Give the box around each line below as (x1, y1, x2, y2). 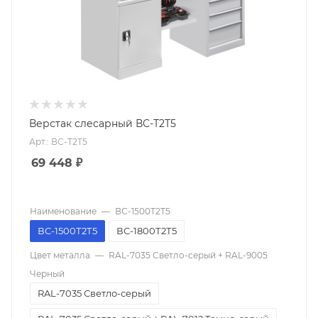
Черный (30, 268, 65, 279)
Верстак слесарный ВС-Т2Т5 (29, 117, 176, 130)
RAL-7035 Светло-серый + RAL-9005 (109, 250, 268, 261)
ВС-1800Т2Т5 (116, 225, 177, 236)
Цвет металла (30, 250, 90, 261)
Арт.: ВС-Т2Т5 (29, 136, 87, 148)
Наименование (30, 206, 97, 216)
